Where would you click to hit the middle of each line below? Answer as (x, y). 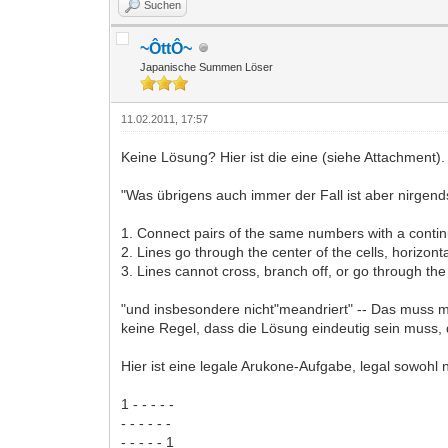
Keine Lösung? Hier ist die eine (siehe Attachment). (283, 156)
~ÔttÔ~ (166, 48)
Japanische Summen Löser (207, 66)
